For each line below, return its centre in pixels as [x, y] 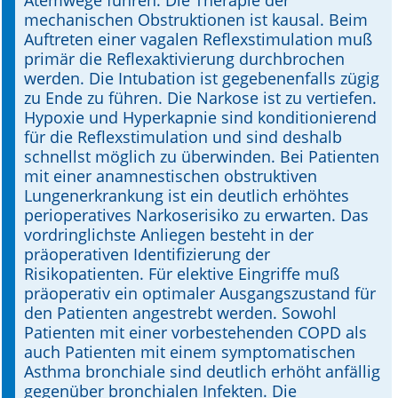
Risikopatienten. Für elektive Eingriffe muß [182, 274]
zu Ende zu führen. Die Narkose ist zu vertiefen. [200, 98]
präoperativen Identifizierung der [147, 254]
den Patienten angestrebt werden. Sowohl [180, 313]
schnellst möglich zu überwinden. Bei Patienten [202, 156]
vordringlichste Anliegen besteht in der [169, 235]
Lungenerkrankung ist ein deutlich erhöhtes [187, 195]
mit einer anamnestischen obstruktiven [171, 176]
